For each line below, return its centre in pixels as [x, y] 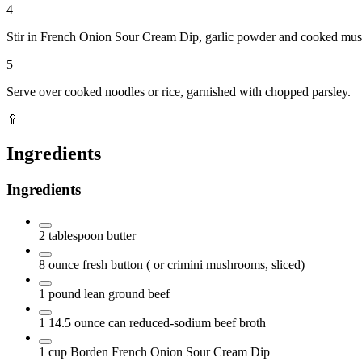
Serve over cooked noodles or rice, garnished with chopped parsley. [179, 92]
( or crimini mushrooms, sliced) [225, 264]
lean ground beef [127, 293]
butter [121, 235]
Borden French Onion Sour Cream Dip [170, 351]
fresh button [113, 264]
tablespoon [76, 235]
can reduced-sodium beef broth [187, 322]
